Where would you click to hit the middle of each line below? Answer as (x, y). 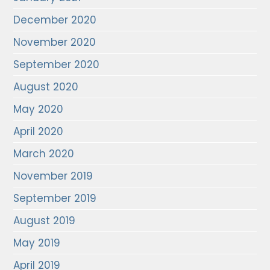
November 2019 (53, 176)
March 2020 (44, 154)
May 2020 (39, 109)
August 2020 (46, 87)
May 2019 (37, 243)
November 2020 (55, 42)
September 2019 (55, 198)
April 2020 (39, 131)
